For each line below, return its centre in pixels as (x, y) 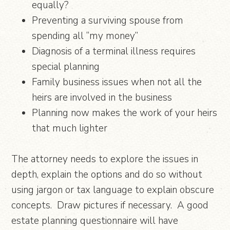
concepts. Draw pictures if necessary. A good (110, 205)
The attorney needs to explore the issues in (105, 159)
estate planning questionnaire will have (95, 221)
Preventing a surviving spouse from (108, 20)
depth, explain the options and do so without (107, 174)
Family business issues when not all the (117, 82)
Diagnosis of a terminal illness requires (114, 51)
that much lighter (70, 128)
